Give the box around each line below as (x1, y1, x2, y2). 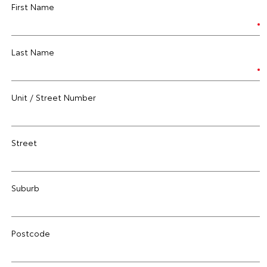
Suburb (11, 182, 39, 194)
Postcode (11, 227, 50, 239)
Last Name (11, 46, 54, 58)
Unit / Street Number (11, 91, 96, 103)
